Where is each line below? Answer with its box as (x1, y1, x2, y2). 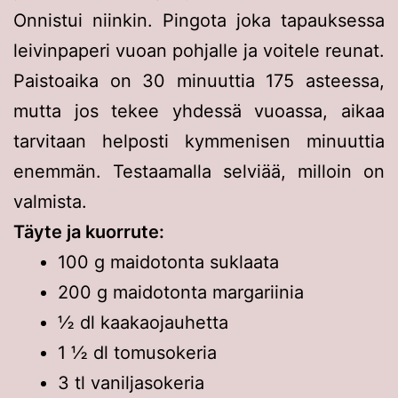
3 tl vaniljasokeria (58, 371, 204, 394)
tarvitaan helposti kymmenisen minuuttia (13, 130, 385, 152)
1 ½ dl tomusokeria (58, 341, 217, 363)
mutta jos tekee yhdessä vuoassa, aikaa (13, 99, 385, 122)
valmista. (13, 190, 87, 212)
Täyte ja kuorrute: (13, 220, 164, 243)
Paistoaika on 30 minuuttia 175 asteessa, (13, 69, 385, 92)
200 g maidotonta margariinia (58, 281, 304, 303)
